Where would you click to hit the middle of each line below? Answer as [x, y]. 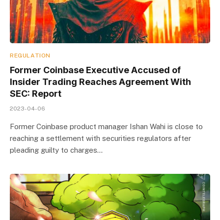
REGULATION [30, 55]
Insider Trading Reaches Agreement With [100, 82]
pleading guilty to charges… [56, 150]
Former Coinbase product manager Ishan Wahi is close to [106, 126]
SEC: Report [36, 94]
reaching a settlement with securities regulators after [100, 138]
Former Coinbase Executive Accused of [95, 70]
